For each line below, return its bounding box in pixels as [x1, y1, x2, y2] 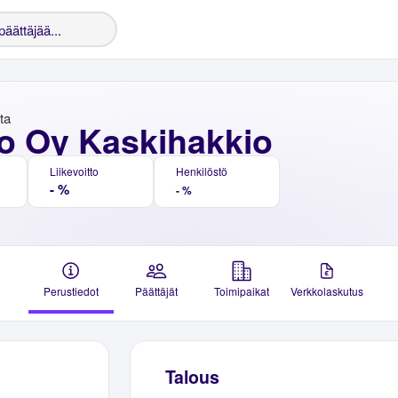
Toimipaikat [214, 283, 269, 298]
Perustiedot [44, 283, 99, 298]
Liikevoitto [50, 163, 99, 179]
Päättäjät [135, 283, 178, 298]
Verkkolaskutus [291, 283, 363, 298]
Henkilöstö [176, 163, 227, 179]
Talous [164, 364, 219, 390]
